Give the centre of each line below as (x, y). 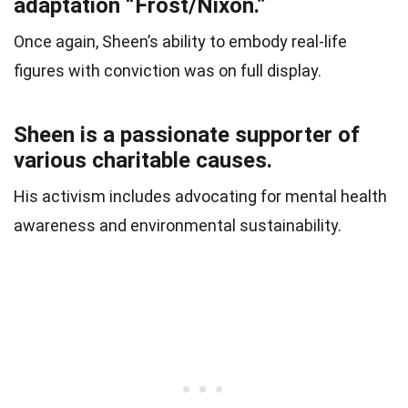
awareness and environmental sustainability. (178, 226)
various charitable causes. (143, 161)
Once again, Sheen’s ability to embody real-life (180, 42)
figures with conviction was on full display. (168, 71)
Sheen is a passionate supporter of (187, 135)
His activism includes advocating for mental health (200, 197)
